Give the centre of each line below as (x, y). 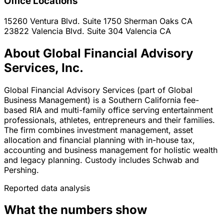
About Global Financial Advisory (98, 53)
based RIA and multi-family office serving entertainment (108, 110)
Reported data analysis (47, 188)
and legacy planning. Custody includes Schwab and (101, 160)
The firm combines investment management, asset (98, 130)
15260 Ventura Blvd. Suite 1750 (64, 21)
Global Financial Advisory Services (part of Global (98, 90)
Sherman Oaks (151, 21)
